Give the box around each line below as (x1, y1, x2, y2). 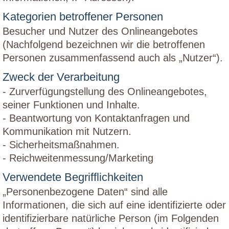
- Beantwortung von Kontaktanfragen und (3, 112, 190, 124)
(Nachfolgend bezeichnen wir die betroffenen (3, 39, 205, 50)
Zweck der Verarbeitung (3, 71, 120, 83)
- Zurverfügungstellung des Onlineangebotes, (3, 86, 207, 97)
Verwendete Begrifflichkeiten (3, 171, 143, 184)
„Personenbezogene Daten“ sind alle (3, 186, 168, 197)
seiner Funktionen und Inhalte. (3, 99, 140, 110)
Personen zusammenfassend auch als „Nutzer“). (3, 52, 223, 63)
